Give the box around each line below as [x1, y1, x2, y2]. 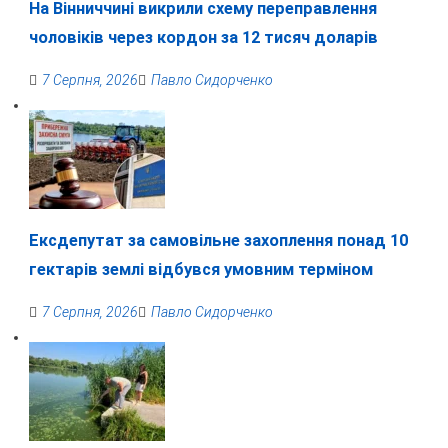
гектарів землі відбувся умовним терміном [28, 259, 373, 279]
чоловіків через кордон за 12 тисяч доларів [28, 28, 378, 48]
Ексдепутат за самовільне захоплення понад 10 [28, 230, 408, 250]
